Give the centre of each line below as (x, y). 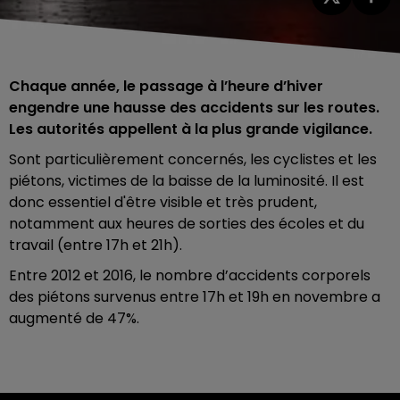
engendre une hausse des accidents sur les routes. (194, 107)
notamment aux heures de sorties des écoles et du (187, 223)
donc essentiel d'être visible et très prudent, (163, 202)
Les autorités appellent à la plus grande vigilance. (191, 129)
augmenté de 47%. (74, 318)
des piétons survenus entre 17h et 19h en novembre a (195, 296)
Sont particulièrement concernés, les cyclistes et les (193, 159)
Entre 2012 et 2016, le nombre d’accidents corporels (190, 275)
